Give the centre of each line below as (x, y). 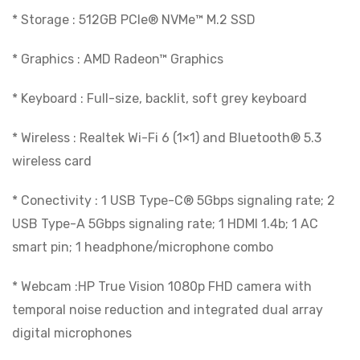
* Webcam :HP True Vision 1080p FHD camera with (162, 286)
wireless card (52, 161)
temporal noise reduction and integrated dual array (168, 309)
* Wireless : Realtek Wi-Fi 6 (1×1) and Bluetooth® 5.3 (167, 137)
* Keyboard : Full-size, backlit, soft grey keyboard (160, 98)
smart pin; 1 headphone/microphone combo (143, 247)
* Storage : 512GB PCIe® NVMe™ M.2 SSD (134, 19)
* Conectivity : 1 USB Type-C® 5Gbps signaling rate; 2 (174, 200)
